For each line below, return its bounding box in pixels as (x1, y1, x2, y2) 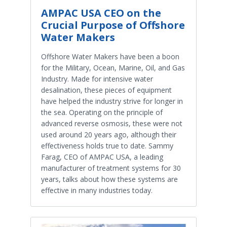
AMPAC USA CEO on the (41, 6, 161, 20)
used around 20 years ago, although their (41, 130, 176, 140)
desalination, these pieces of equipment (41, 85, 172, 95)
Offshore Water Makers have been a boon (41, 52, 179, 62)
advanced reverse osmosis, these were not (41, 119, 182, 129)
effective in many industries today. (41, 185, 153, 196)
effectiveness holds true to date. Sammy (41, 141, 173, 151)
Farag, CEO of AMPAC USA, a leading (41, 152, 163, 162)
